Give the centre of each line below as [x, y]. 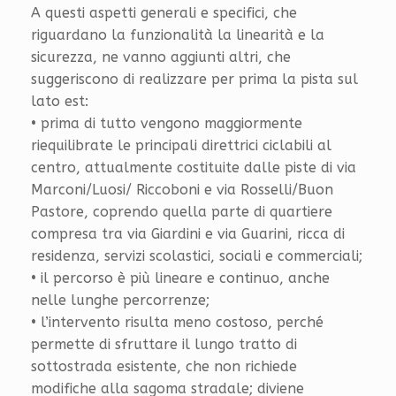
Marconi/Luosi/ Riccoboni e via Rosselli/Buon [182, 189]
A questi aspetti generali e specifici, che [164, 12]
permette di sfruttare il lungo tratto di [164, 344]
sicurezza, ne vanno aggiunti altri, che [161, 57]
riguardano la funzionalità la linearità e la [178, 34]
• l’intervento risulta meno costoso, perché [177, 322]
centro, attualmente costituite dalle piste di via [194, 167]
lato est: [60, 101]
